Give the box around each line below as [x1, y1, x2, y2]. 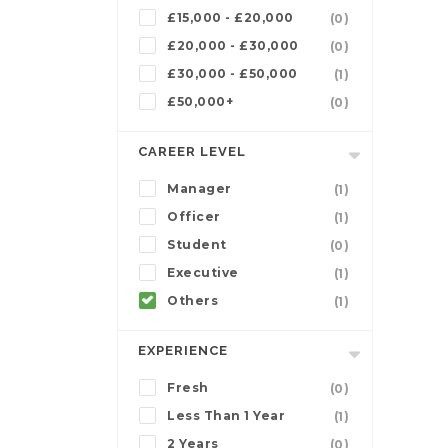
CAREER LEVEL [138, 144, 246, 160]
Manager [167, 181, 232, 197]
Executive [167, 265, 239, 281]
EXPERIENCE [138, 343, 228, 359]
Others [167, 293, 218, 309]
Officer [167, 209, 221, 225]
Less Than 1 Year [167, 408, 285, 424]
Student [167, 237, 227, 253]
